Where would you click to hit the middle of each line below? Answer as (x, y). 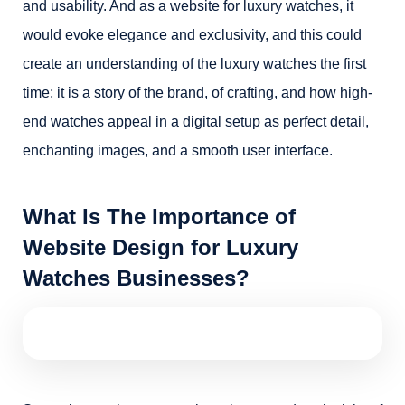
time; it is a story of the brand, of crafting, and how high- (198, 93)
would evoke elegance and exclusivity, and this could (192, 35)
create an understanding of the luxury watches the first (194, 64)
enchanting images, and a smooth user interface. (178, 151)
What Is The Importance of (159, 217)
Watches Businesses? (136, 278)
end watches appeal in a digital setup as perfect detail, (196, 122)
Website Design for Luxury (160, 247)
